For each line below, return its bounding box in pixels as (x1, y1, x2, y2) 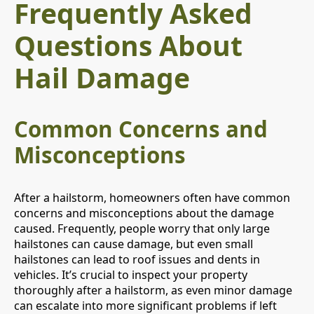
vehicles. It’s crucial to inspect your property (14, 267, 247, 283)
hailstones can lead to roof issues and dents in (14, 252, 260, 268)
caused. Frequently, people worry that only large (14, 221, 270, 237)
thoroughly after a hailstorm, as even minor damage (14, 282, 292, 299)
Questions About (14, 26, 243, 64)
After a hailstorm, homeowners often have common (14, 190, 290, 206)
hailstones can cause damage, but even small (14, 236, 253, 252)
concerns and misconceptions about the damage (14, 205, 274, 221)
